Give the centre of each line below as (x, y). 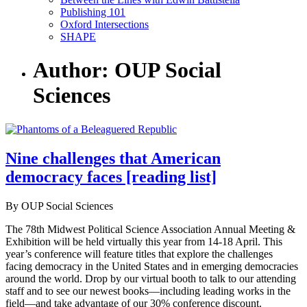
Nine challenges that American (113, 158)
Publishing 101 (93, 12)
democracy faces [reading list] (111, 176)
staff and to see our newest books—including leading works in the (148, 291)
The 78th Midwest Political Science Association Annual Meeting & (150, 229)
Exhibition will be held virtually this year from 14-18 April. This (144, 241)
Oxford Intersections (105, 24)
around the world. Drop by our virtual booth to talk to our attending (151, 278)
